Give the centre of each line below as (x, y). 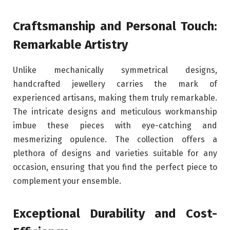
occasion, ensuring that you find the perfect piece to (115, 167)
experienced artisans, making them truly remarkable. (115, 98)
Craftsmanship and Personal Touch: (115, 26)
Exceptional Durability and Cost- (115, 214)
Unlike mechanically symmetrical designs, (115, 70)
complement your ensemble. (67, 181)
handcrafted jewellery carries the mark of (115, 84)
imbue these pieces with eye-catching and (115, 125)
